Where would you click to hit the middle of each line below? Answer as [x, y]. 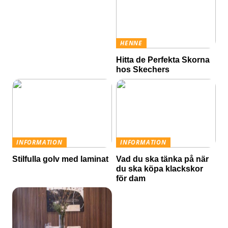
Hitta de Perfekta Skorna [163, 60]
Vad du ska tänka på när [163, 159]
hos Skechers [143, 70]
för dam [131, 179]
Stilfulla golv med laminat [61, 159]
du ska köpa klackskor [160, 169]
